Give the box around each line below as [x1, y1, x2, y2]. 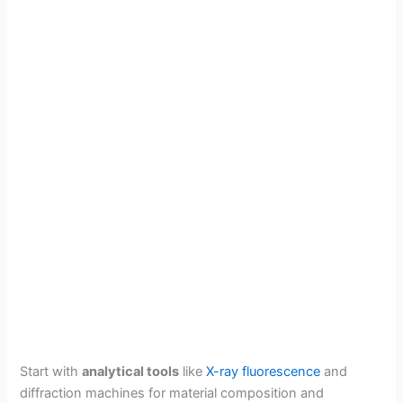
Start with [20, 363, 83, 381]
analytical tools [82, 363, 180, 381]
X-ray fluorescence [206, 363, 321, 381]
